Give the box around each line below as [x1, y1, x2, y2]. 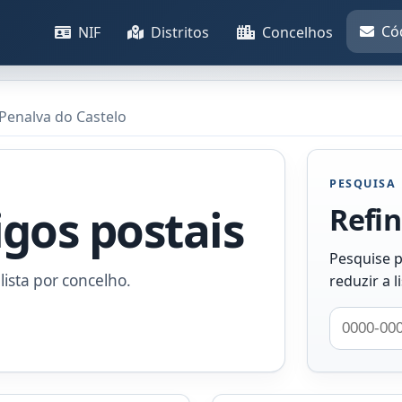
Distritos [151, 22, 210, 42]
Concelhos [261, 22, 333, 42]
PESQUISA [329, 176, 397, 192]
